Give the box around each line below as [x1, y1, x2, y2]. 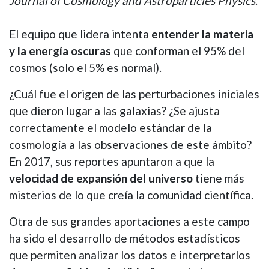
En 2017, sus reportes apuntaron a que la [9, 154, 214, 168]
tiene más [193, 171, 244, 185]
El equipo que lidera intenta [9, 26, 151, 41]
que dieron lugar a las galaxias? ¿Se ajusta [9, 103, 220, 118]
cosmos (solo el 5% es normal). [9, 60, 162, 74]
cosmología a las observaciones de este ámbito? [9, 137, 252, 151]
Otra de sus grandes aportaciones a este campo [9, 214, 250, 228]
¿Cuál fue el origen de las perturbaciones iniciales [9, 86, 259, 101]
